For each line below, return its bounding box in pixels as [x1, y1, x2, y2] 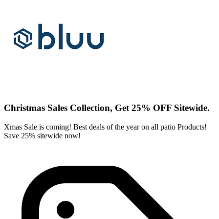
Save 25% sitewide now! [4, 131, 81, 140]
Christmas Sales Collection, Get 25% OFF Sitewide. [4, 103, 210, 113]
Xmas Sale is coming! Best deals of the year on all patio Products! [4, 122, 207, 131]
